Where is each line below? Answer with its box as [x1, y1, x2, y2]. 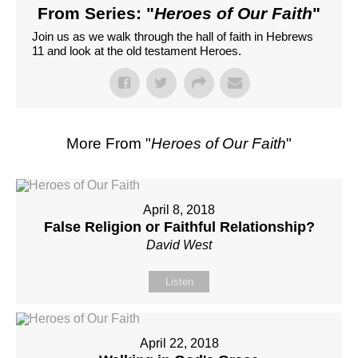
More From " [66, 135, 151, 152]
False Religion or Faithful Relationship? [43, 219, 315, 235]
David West [146, 238, 212, 252]
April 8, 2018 [143, 203, 215, 217]
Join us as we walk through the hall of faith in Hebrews [32, 30, 313, 43]
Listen [165, 276, 193, 288]
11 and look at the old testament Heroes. [32, 44, 241, 58]
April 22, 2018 [139, 336, 219, 350]
